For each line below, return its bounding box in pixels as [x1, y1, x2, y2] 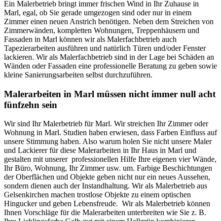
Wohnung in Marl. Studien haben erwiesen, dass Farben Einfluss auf [4, 128, 217, 137]
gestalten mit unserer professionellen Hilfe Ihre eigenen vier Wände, [4, 155, 217, 164]
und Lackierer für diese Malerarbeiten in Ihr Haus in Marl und [4, 146, 196, 155]
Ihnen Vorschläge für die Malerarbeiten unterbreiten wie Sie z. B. [4, 208, 206, 217]
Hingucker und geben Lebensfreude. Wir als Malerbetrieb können [4, 199, 210, 208]
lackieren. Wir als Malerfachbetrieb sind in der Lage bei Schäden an [4, 52, 214, 61]
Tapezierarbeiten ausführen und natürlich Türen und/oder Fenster [4, 43, 206, 52]
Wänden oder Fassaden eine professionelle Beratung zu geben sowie [4, 61, 217, 70]
